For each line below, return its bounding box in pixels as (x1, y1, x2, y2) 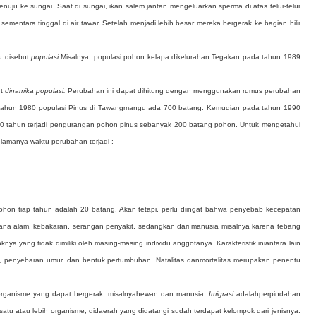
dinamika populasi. (5, 87, 68, 95)
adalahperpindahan (236, 290, 300, 298)
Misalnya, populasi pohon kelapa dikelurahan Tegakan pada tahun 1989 (61, 53, 300, 61)
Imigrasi (208, 290, 236, 298)
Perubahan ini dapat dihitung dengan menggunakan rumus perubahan (68, 87, 300, 95)
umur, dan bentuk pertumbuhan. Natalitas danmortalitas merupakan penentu (47, 256, 300, 264)
